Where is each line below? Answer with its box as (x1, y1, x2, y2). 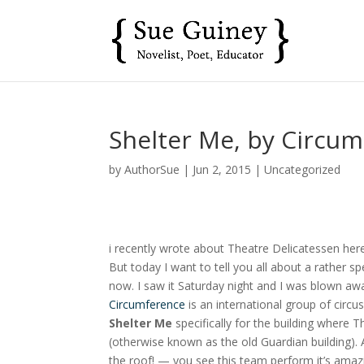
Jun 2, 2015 (193, 162, 252, 177)
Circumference (109, 297, 186, 312)
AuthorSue (124, 162, 180, 177)
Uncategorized (264, 162, 341, 177)
